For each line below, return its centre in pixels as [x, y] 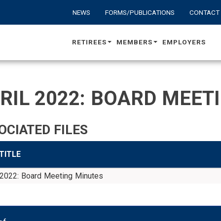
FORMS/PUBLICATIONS [140, 12]
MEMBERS [134, 42]
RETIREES [89, 42]
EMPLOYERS [184, 42]
